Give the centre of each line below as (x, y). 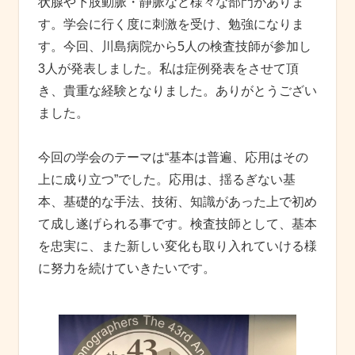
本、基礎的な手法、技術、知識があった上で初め (177, 201)
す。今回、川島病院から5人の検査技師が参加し (175, 46)
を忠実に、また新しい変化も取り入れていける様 (177, 246)
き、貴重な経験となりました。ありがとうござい (177, 90)
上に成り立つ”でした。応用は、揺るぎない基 (167, 179)
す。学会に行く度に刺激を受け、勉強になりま (171, 24)
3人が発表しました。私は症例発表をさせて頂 (168, 68)
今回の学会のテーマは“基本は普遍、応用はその (173, 157)
